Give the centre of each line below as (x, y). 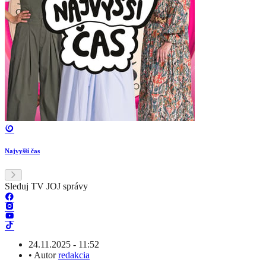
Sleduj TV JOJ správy (46, 186)
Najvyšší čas (22, 151)
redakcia (74, 255)
